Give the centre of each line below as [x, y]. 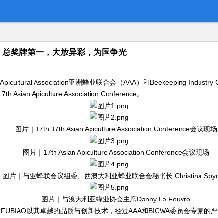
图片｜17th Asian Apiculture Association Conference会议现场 [116, 152]
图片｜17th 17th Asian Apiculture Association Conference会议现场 [116, 129]
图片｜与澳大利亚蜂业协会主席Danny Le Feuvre [116, 199]
